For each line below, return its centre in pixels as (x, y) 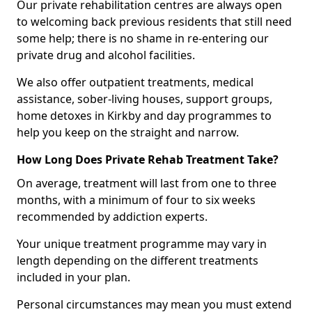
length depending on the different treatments (138, 260)
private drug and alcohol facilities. (106, 55)
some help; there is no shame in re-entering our (143, 38)
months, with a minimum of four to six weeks (136, 200)
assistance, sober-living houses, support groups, (145, 99)
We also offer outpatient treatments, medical (135, 82)
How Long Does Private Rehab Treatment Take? (148, 159)
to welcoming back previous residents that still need (154, 21)
